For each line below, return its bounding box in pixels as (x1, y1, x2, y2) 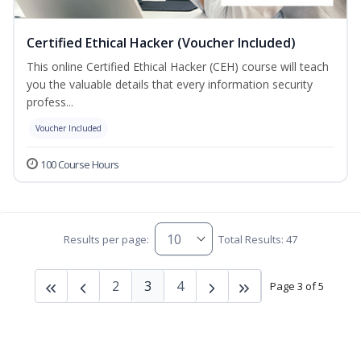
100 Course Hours (40, 157, 119, 172)
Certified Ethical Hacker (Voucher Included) (27, 34, 296, 52)
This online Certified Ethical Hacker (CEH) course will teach (27, 59, 329, 75)
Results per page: (63, 231, 149, 247)
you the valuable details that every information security (27, 77, 313, 93)
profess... (27, 94, 73, 110)
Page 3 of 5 (269, 278, 324, 293)
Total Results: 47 (218, 231, 298, 247)
